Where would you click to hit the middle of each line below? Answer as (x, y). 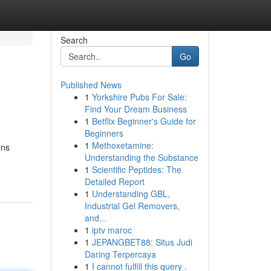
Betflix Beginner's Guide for (144, 121)
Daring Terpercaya (120, 254)
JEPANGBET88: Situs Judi (142, 242)
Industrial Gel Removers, (132, 206)
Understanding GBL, (131, 194)
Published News (91, 85)
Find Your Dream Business (135, 109)
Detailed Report (114, 181)
